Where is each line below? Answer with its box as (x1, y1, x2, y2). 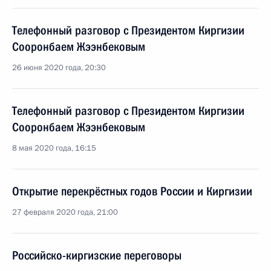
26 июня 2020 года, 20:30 (12, 62, 106, 73)
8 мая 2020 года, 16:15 (12, 143, 96, 154)
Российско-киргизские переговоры (12, 248, 181, 263)
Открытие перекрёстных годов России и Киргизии (12, 184, 252, 198)
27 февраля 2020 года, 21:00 (12, 207, 118, 218)
